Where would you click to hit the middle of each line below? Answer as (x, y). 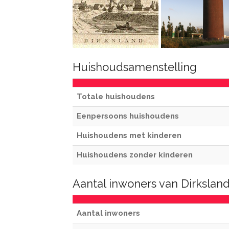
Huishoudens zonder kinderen (135, 155)
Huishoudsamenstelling (135, 67)
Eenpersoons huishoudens (128, 116)
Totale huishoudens (116, 97)
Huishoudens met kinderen (129, 135)
